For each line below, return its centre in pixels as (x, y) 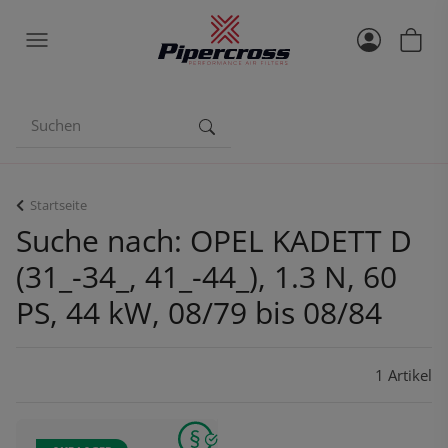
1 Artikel (403, 375)
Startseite (58, 205)
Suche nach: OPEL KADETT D (214, 240)
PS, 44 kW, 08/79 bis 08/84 (199, 312)
